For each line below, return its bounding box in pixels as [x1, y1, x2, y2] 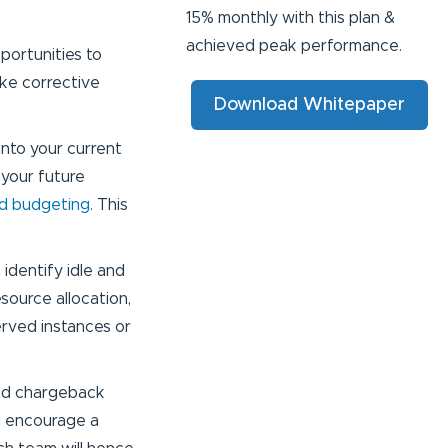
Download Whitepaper [213, 96, 405, 115]
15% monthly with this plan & [185, 10, 395, 27]
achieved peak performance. [185, 38, 402, 55]
